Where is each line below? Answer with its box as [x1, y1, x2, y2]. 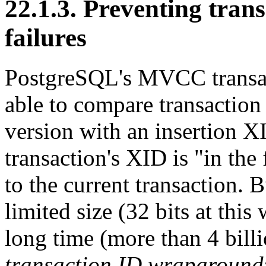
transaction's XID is [5, 145, 194, 171]
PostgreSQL [5, 65, 119, 91]
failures [5, 24, 87, 52]
